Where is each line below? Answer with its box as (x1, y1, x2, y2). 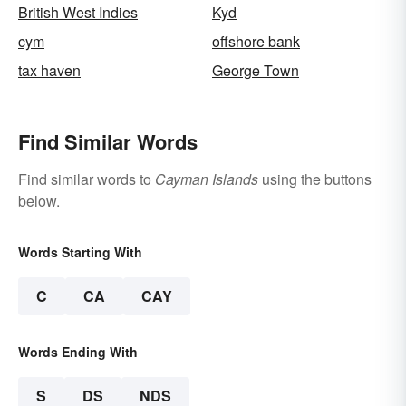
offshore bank (212, 30, 300, 52)
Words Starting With (18, 242, 142, 261)
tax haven (18, 59, 81, 81)
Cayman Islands (155, 168, 258, 189)
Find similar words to (18, 168, 155, 189)
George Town (212, 59, 299, 81)
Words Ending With (18, 342, 138, 361)
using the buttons (258, 168, 372, 189)
